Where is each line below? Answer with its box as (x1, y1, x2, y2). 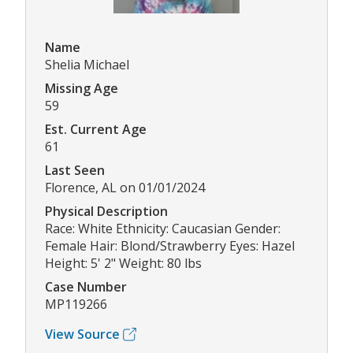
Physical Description (45, 203, 168, 221)
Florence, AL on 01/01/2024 (45, 179, 205, 197)
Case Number (45, 278, 127, 296)
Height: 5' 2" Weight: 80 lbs (45, 255, 202, 273)
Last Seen (45, 162, 105, 180)
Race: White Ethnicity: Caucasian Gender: (45, 220, 281, 238)
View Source (45, 325, 120, 344)
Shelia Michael (45, 56, 129, 74)
